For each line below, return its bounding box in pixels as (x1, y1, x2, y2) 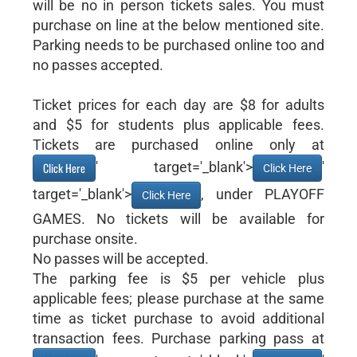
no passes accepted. (32, 57, 163, 73)
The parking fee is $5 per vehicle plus (32, 270, 325, 288)
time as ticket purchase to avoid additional (32, 310, 325, 328)
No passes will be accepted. (32, 250, 209, 268)
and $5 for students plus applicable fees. (32, 116, 325, 133)
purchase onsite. (32, 230, 138, 248)
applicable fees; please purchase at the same (32, 290, 325, 308)
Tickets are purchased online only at (32, 136, 325, 153)
